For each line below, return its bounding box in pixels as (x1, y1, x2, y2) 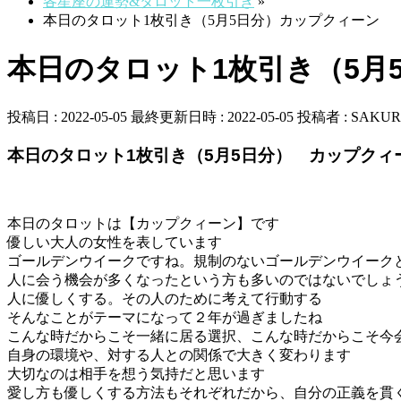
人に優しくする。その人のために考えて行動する (7, 290, 322, 306)
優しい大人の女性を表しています (7, 234, 222, 250)
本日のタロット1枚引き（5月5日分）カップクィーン (43, 13, 380, 29)
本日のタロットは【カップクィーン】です (7, 215, 279, 231)
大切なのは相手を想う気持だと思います (7, 365, 265, 381)
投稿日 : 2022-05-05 (7, 109, 127, 125)
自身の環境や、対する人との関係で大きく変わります (7, 346, 351, 363)
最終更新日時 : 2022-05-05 (131, 109, 294, 125)
